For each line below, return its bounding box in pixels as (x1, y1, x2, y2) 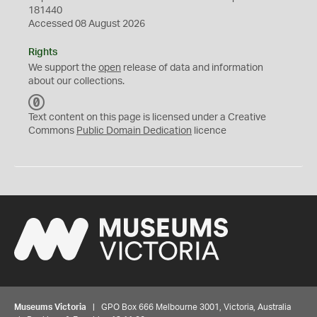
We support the (28, 63, 98, 73)
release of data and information (121, 63, 263, 73)
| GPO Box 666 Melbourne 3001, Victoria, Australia (86, 303, 291, 311)
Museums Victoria (14, 303, 86, 311)
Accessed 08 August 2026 (28, 19, 145, 29)
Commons (28, 126, 76, 136)
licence (192, 126, 226, 136)
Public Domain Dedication (76, 126, 192, 136)
